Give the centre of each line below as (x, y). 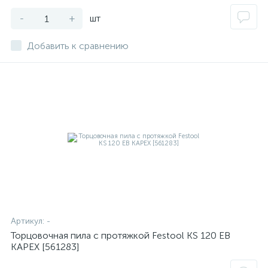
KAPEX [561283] (45, 247)
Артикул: (29, 221)
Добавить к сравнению (78, 46)
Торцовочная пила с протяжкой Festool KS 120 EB (121, 235)
